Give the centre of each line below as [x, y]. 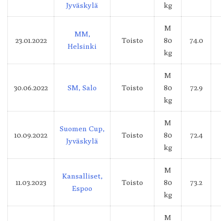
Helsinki [82, 46]
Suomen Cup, [82, 128]
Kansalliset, [82, 176]
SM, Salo [82, 87]
